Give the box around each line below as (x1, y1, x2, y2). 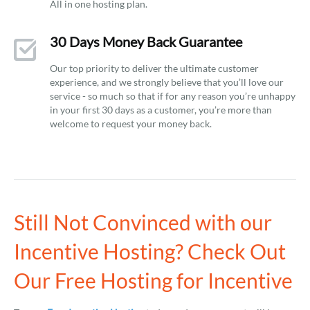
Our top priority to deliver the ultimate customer (50, 62, 259, 74)
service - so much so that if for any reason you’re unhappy (50, 90, 295, 102)
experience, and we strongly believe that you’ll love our (50, 76, 284, 88)
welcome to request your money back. (50, 118, 212, 129)
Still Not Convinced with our (14, 210, 272, 235)
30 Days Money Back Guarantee (50, 33, 242, 50)
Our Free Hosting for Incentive (14, 268, 293, 293)
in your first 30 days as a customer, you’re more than (50, 104, 272, 116)
